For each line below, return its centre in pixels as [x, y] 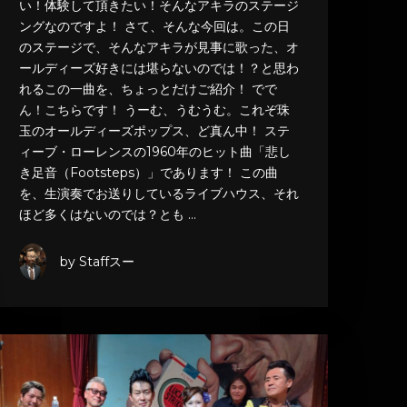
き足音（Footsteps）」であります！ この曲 [148, 173]
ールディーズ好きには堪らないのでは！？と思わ [159, 69]
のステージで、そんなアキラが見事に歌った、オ [159, 48]
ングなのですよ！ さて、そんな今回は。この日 [154, 27]
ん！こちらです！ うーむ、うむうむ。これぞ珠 [154, 110]
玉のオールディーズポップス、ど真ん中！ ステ [154, 131]
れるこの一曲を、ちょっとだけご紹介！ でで [148, 89]
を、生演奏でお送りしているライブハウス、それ [159, 194]
